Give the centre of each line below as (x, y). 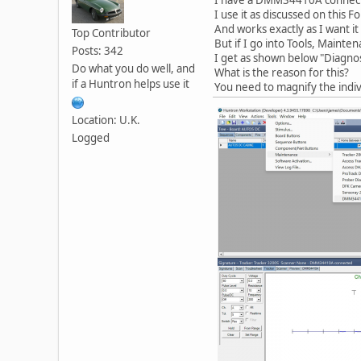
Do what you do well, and (133, 68)
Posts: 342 (98, 50)
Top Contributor (111, 33)
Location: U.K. (106, 120)
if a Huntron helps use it (131, 83)
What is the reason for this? (282, 72)
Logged (91, 137)
